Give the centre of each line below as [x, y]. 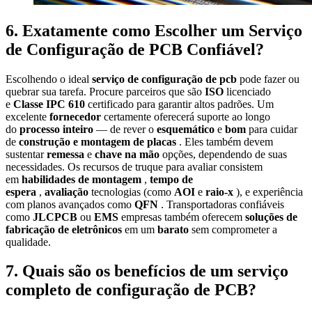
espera [22, 192]
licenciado [249, 91]
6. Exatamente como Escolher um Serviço [154, 30]
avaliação [68, 192]
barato [174, 229]
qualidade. [28, 242]
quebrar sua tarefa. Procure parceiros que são [105, 91]
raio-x [221, 192]
